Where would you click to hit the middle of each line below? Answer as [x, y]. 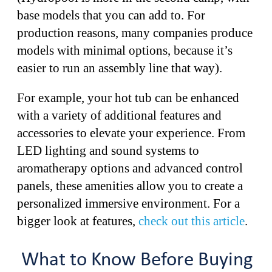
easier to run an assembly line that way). [124, 68]
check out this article [192, 221]
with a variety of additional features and [119, 115]
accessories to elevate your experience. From [131, 133]
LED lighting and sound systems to [108, 150]
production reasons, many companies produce [135, 32]
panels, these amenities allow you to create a [130, 185]
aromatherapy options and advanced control [130, 168]
